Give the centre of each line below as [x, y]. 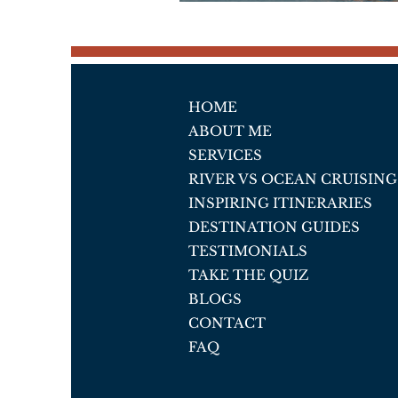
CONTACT [227, 323]
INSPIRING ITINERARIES [280, 203]
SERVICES [225, 155]
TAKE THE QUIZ [249, 275]
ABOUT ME [230, 131]
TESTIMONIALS [248, 251]
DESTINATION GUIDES [274, 227]
